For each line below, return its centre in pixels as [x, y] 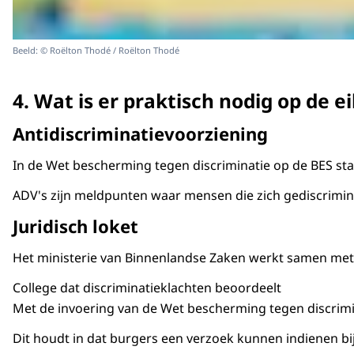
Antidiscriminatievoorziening [143, 133]
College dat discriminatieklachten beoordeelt [149, 287]
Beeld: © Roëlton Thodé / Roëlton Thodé [96, 51]
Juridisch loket [75, 226]
